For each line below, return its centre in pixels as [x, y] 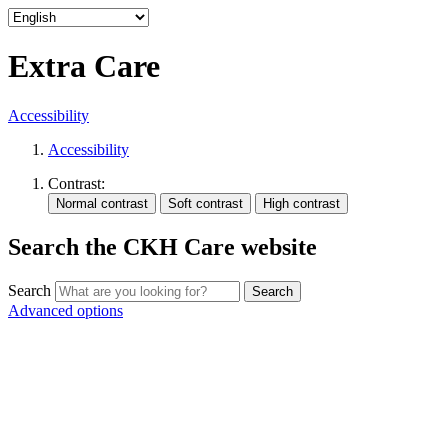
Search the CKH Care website [162, 246]
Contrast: [76, 183]
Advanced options [65, 310]
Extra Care [84, 66]
